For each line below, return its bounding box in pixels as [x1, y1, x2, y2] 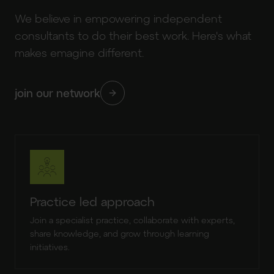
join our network [15, 86, 100, 100]
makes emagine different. [15, 46, 144, 59]
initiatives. [30, 242, 70, 252]
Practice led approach [30, 194, 155, 209]
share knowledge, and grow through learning [30, 228, 209, 239]
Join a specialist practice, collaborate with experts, [30, 215, 235, 225]
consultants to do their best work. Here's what [15, 29, 251, 42]
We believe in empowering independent [15, 12, 222, 25]
